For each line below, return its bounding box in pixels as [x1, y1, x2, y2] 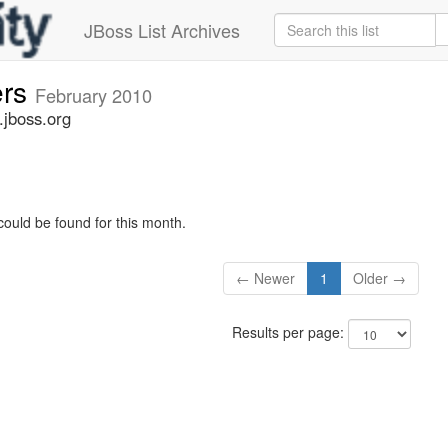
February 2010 [35, 82, 152, 108]
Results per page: [231, 322, 348, 343]
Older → [353, 268, 407, 289]
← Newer [236, 268, 296, 289]
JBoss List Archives [84, 17, 240, 43]
